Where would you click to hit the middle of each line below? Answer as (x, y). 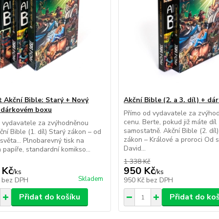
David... (135, 148)
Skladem (91, 179)
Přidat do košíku (49, 197)
